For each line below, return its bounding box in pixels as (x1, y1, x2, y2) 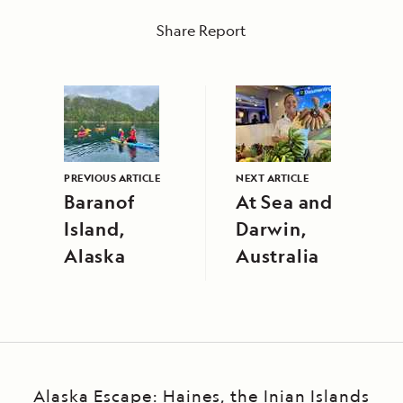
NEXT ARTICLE (236, 171, 309, 185)
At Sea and (236, 190, 333, 215)
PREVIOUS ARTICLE (64, 171, 160, 185)
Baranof (64, 190, 135, 215)
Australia (236, 244, 320, 269)
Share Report (157, 21, 246, 41)
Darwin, (236, 217, 307, 242)
